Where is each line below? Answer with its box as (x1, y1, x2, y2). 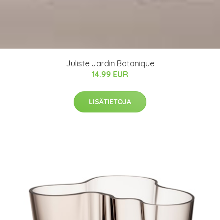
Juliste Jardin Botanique (66, 58, 154, 68)
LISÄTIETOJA (89, 97, 131, 106)
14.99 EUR (92, 69, 128, 79)
